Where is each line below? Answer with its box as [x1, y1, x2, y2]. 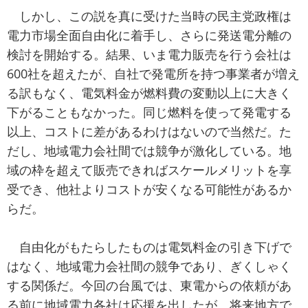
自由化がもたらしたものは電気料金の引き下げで [7, 239, 291, 256]
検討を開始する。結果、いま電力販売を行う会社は [7, 46, 291, 63]
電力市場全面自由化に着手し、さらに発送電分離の [7, 27, 291, 44]
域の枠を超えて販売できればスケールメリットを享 [7, 162, 291, 179]
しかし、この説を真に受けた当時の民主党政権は [7, 8, 291, 25]
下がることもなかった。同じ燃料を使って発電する [7, 104, 291, 121]
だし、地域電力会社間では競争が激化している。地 [7, 142, 291, 159]
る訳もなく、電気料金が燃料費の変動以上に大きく [7, 85, 291, 102]
